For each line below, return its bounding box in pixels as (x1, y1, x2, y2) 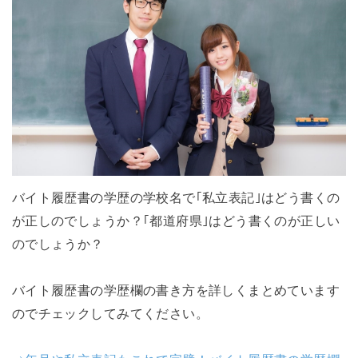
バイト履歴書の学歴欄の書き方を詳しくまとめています (11, 282, 340, 297)
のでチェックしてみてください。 (11, 305, 209, 320)
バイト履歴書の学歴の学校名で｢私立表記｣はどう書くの (11, 189, 340, 205)
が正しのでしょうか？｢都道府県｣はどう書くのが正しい (11, 213, 340, 228)
